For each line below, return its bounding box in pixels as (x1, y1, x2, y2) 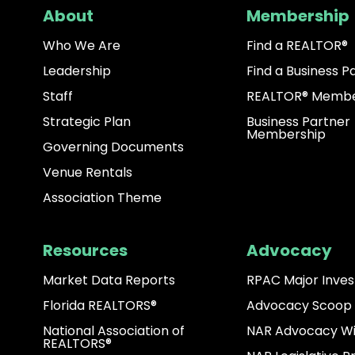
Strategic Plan (42, 113, 131, 132)
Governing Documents (42, 138, 184, 157)
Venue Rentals (42, 163, 132, 182)
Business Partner (246, 113, 350, 132)
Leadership (42, 62, 111, 81)
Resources (42, 239, 128, 262)
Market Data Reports (42, 271, 175, 290)
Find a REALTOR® (246, 36, 348, 55)
